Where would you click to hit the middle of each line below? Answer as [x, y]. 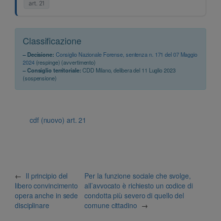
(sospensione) [40, 78]
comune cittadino [111, 205]
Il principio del [47, 175]
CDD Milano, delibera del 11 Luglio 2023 [128, 70]
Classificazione [52, 40]
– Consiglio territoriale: [52, 70]
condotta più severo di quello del [134, 195]
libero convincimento [47, 185]
